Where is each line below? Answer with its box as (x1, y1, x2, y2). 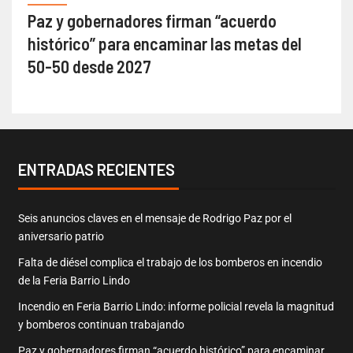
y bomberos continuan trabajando (17, 318, 184, 332)
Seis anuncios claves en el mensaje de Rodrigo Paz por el (17, 212, 292, 225)
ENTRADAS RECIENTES (17, 160, 175, 180)
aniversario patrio (17, 230, 104, 243)
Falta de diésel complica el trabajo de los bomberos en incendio (17, 256, 322, 269)
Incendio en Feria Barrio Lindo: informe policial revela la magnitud (17, 300, 334, 314)
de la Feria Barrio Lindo (17, 274, 130, 288)
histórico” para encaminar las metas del (28, 33, 302, 54)
